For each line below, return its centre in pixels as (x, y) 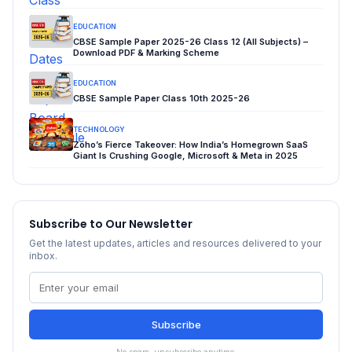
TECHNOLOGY (99, 130)
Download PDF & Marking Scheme (146, 53)
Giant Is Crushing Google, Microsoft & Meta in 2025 (185, 156)
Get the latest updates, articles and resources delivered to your (175, 244)
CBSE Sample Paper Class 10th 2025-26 (161, 99)
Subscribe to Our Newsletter (111, 224)
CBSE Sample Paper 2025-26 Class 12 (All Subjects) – (191, 42)
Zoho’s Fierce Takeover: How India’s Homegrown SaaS (191, 145)
